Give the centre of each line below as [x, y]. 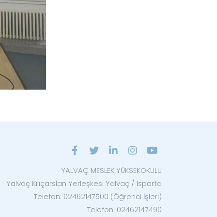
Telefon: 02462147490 [124, 210]
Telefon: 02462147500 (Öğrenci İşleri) [98, 197]
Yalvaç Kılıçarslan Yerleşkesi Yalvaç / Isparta [84, 184]
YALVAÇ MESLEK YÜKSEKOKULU [111, 170]
